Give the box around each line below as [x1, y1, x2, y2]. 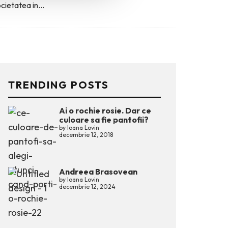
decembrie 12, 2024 [59, 183, 116, 190]
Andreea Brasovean [59, 166, 137, 177]
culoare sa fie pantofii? [59, 115, 149, 125]
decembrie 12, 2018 [59, 131, 113, 138]
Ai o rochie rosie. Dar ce [59, 105, 151, 116]
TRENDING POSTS [8, 78, 109, 91]
